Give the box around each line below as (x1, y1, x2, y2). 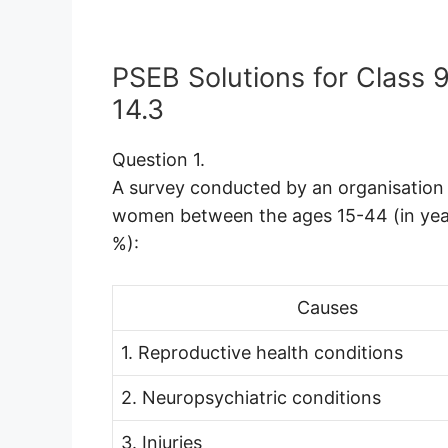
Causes (297, 296, 358, 318)
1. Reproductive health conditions (121, 341, 403, 363)
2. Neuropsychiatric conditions (121, 386, 381, 408)
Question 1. (112, 148, 205, 170)
